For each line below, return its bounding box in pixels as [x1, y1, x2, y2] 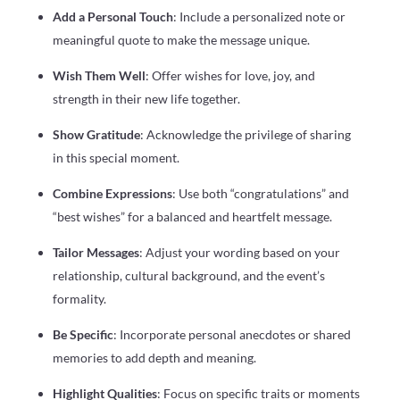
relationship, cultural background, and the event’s [52, 268, 325, 284]
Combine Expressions [52, 186, 172, 202]
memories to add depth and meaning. [52, 350, 256, 366]
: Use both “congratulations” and [171, 186, 349, 202]
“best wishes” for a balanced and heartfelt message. [52, 209, 332, 225]
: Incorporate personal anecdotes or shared [112, 327, 351, 343]
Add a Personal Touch [52, 9, 173, 25]
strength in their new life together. [52, 91, 240, 107]
